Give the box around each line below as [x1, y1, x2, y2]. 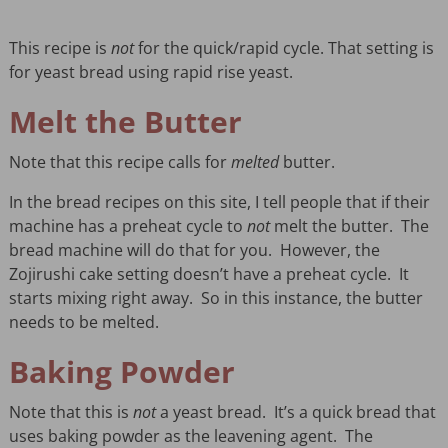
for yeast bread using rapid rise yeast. [8, 60, 293, 83]
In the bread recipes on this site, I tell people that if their [8, 190, 430, 213]
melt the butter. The [269, 214, 429, 237]
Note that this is [8, 400, 133, 423]
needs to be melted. [8, 310, 159, 333]
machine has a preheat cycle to [8, 214, 247, 237]
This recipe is [8, 36, 111, 59]
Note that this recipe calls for [8, 150, 231, 173]
